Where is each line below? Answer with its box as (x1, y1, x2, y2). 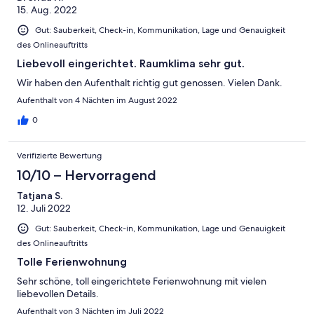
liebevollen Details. (17, 287, 99, 301)
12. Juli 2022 (17, 201, 71, 214)
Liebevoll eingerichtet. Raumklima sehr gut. (17, 56, 245, 70)
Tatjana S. (17, 189, 62, 202)
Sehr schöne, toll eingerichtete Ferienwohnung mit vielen (17, 275, 266, 288)
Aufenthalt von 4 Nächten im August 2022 (17, 94, 177, 106)
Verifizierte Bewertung (17, 149, 102, 161)
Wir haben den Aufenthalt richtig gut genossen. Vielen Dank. (17, 76, 282, 89)
